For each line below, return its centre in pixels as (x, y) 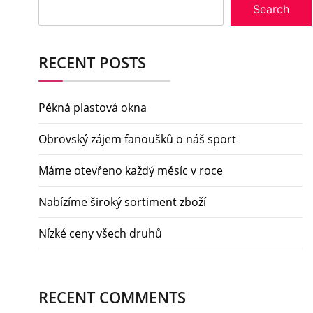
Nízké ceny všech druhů (100, 234)
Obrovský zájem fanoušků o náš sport (137, 139)
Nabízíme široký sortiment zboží (122, 202)
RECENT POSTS (92, 63)
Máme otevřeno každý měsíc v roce (131, 171)
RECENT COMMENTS (112, 297)
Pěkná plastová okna (93, 108)
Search (271, 9)
